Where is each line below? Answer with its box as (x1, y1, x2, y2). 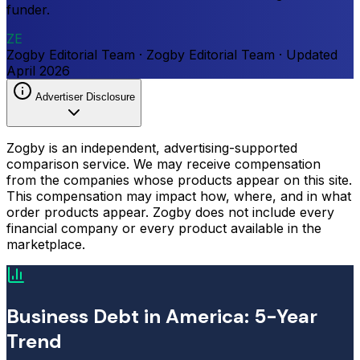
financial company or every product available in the (6, 219, 321, 236)
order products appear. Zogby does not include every (6, 203, 334, 220)
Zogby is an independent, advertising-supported (6, 139, 297, 156)
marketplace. (6, 235, 85, 252)
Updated (286, 46, 337, 63)
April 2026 (6, 62, 70, 79)
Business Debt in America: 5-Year (6, 303, 317, 329)
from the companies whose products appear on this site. (6, 171, 352, 188)
